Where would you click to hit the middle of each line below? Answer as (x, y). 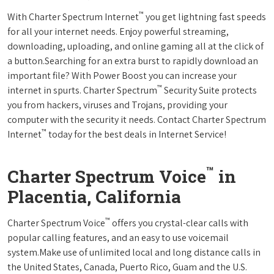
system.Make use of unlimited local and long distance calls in (134, 252)
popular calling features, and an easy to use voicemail (118, 237)
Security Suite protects (209, 90)
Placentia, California (94, 196)
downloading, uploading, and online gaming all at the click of (135, 46)
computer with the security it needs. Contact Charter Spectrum (137, 119)
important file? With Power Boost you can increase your (122, 75)
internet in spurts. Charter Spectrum (82, 90)
